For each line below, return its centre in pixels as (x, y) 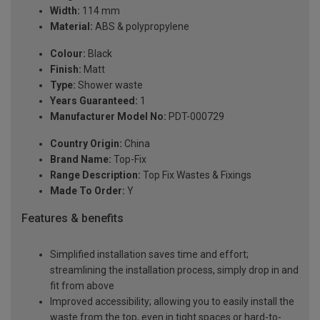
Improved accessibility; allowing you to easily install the (172, 301)
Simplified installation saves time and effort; (149, 254)
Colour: (68, 54)
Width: (65, 11)
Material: (71, 27)
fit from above (82, 285)
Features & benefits (72, 219)
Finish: (66, 70)
